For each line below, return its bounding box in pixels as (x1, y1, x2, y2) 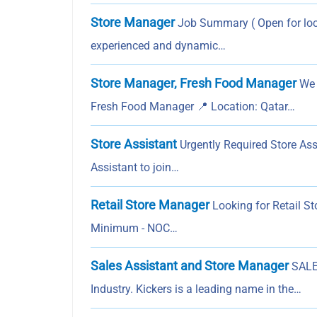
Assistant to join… (91, 161, 179, 175)
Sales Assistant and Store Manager (91, 258, 289, 274)
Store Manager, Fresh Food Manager (91, 76, 296, 91)
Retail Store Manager (91, 197, 209, 213)
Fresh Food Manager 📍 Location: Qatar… (91, 100, 295, 114)
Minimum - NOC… (91, 221, 178, 236)
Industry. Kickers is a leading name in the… (91, 282, 301, 296)
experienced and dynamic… (91, 39, 226, 53)
